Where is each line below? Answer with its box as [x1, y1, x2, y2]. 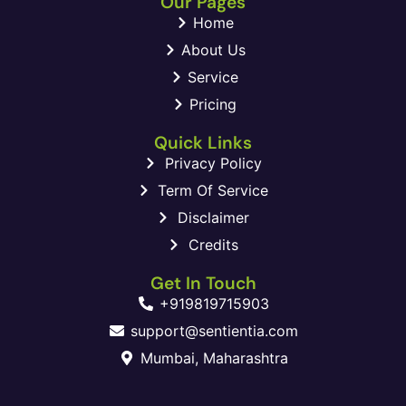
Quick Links [154, 130, 252, 154]
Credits [188, 235, 238, 254]
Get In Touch [150, 271, 256, 295]
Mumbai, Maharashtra [140, 348, 288, 367]
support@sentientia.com [130, 321, 298, 340]
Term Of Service [158, 180, 269, 199]
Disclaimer [177, 208, 249, 227]
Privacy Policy [164, 153, 262, 172]
